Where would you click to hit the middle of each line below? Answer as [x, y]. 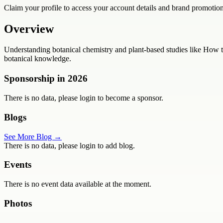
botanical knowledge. [38, 59]
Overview [29, 29]
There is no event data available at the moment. [78, 184]
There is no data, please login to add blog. [69, 145]
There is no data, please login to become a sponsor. [84, 98]
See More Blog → [33, 136]
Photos [18, 203]
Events [18, 165]
